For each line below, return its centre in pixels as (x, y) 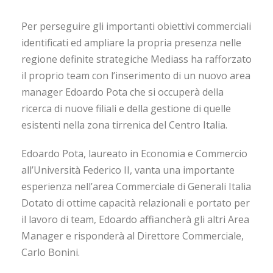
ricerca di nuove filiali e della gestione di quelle (126, 109)
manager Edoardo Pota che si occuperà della (122, 92)
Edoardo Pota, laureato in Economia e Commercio (134, 154)
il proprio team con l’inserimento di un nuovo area (136, 76)
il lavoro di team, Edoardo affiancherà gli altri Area (135, 220)
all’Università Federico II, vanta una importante (128, 170)
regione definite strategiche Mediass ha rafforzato (136, 59)
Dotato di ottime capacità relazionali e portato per (136, 203)
